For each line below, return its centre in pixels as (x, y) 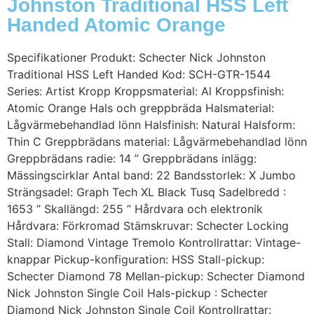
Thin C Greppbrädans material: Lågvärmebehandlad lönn (157, 142)
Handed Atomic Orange (116, 25)
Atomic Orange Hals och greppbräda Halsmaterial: (141, 108)
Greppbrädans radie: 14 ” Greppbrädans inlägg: (132, 159)
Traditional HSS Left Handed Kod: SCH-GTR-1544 (139, 75)
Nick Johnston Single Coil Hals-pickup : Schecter (137, 293)
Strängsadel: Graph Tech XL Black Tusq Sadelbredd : (146, 192)
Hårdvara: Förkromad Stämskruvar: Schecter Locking (148, 226)
